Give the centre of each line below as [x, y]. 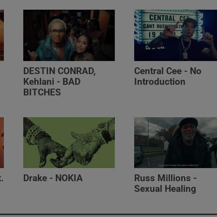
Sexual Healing [165, 189]
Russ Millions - [165, 178]
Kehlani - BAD [52, 82]
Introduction [160, 82]
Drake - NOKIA [53, 178]
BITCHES [42, 92]
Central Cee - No [168, 71]
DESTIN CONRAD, [60, 71]
